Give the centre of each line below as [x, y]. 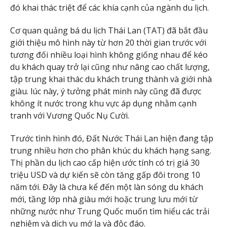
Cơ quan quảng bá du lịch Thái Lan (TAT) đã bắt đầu [109, 31]
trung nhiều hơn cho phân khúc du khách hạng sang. [111, 151]
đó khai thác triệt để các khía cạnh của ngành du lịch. [109, 8]
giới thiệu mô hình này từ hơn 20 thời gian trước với [108, 43]
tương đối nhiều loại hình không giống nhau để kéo [109, 55]
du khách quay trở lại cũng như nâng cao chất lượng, [110, 67]
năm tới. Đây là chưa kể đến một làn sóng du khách [107, 187]
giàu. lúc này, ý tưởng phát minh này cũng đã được [106, 91]
